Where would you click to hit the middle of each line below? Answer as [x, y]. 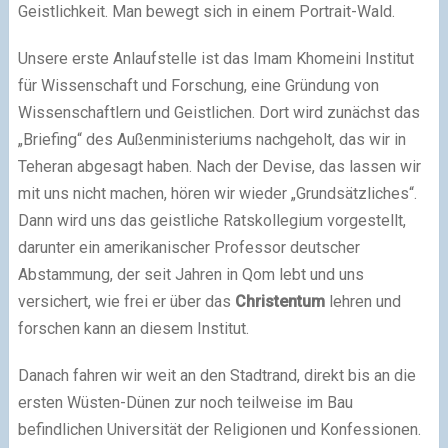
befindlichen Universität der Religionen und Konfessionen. [219, 429]
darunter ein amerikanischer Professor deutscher [188, 247]
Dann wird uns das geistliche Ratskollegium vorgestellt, [211, 220]
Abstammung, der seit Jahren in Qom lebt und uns [190, 274]
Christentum [279, 301]
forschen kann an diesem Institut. [133, 328]
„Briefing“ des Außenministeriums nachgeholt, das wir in [211, 139]
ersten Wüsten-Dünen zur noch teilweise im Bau [185, 402]
